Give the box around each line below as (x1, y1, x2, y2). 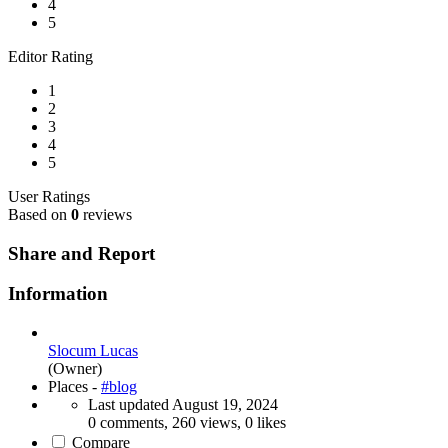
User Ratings (8, 188, 90, 205)
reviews (79, 206, 132, 223)
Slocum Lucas (48, 342, 138, 360)
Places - (48, 378, 101, 396)
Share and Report (8, 242, 155, 264)
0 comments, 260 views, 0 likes (88, 414, 286, 432)
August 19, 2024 (172, 396, 278, 414)
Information (8, 283, 108, 305)
